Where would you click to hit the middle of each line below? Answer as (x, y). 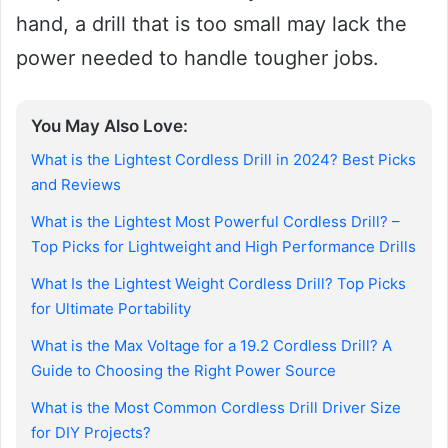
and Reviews (76, 184)
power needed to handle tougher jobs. (197, 58)
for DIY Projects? (91, 432)
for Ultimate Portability (111, 308)
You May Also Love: (109, 126)
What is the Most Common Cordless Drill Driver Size (216, 407)
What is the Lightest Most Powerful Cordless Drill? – (215, 221)
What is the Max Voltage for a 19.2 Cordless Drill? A (211, 345)
